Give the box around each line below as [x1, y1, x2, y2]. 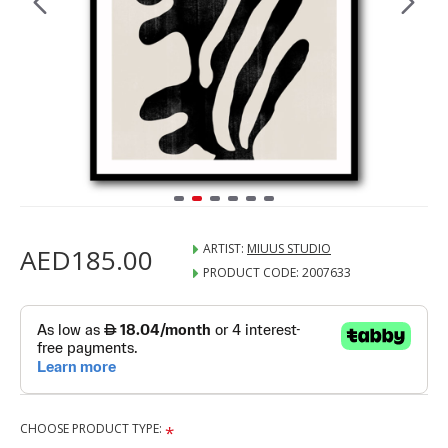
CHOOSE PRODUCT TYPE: [20, 420, 162, 437]
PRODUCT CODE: [203, 264, 299, 281]
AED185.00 [20, 242, 153, 278]
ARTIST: [203, 240, 244, 257]
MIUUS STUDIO [247, 240, 331, 257]
